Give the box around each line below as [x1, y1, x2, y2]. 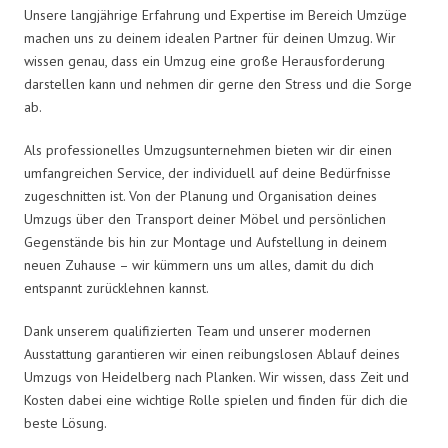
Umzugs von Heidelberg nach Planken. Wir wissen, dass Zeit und [24, 367, 409, 386]
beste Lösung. [24, 413, 107, 432]
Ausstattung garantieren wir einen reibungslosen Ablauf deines [24, 344, 400, 363]
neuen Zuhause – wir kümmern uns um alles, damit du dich [24, 255, 374, 274]
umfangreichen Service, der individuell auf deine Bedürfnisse [24, 163, 391, 182]
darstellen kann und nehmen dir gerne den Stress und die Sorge [24, 74, 412, 93]
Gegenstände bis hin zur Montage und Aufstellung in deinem [24, 232, 387, 251]
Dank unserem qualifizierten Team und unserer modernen [24, 321, 371, 340]
